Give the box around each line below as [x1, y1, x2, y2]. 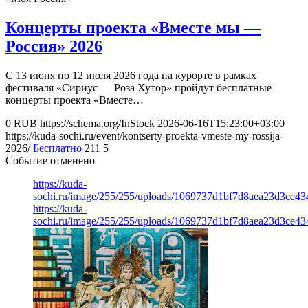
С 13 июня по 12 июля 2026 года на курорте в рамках [5, 69, 256, 81]
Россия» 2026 [5, 36, 102, 55]
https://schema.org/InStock [40, 117, 155, 129]
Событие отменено [5, 154, 95, 166]
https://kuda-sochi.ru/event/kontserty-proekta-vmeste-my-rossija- [5, 129, 283, 142]
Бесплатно [33, 142, 82, 154]
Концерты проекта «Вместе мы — [5, 18, 261, 36]
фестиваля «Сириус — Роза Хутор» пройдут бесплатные [5, 81, 272, 93]
